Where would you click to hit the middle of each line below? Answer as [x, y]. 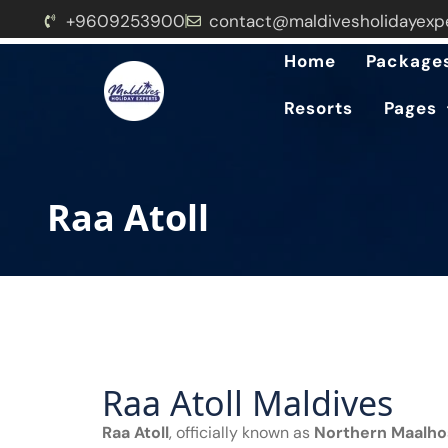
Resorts [318, 108]
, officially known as [242, 432]
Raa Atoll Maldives [248, 403]
